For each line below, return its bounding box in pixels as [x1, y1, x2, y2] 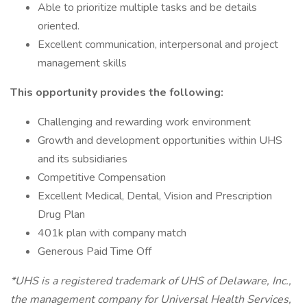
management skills [38, 56, 127, 71]
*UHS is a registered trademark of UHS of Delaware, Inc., [10, 273, 291, 288]
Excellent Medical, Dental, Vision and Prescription [38, 188, 272, 204]
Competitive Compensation [38, 170, 166, 185]
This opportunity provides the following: [10, 85, 223, 100]
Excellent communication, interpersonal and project [38, 37, 278, 52]
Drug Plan [38, 207, 85, 222]
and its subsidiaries [38, 151, 127, 167]
